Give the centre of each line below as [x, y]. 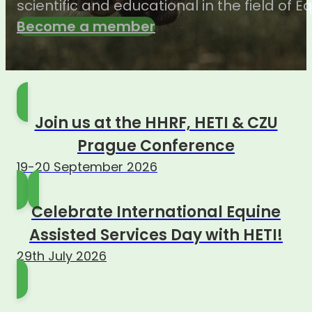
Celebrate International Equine [156, 212]
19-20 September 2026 [87, 167]
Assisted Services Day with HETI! [156, 235]
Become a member [86, 27]
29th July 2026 [62, 256]
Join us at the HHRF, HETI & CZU [156, 123]
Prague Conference [156, 146]
